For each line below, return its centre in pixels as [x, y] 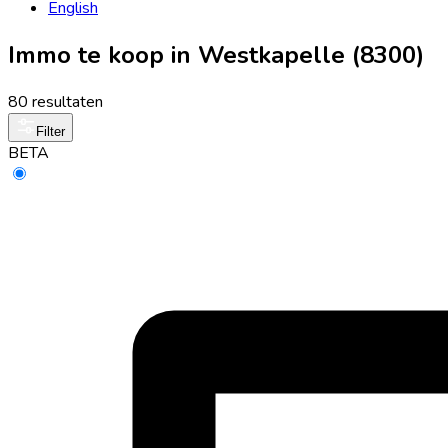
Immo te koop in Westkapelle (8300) [216, 54]
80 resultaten [55, 101]
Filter [50, 131]
